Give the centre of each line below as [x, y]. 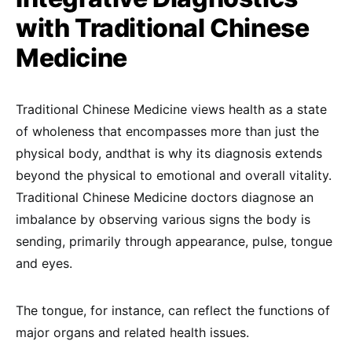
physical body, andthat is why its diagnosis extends [169, 153]
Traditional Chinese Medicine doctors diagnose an [165, 197]
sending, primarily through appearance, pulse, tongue [174, 241]
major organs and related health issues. [132, 332]
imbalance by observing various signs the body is [163, 219]
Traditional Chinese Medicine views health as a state [171, 109]
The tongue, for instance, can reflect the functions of [173, 310]
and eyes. [44, 263]
